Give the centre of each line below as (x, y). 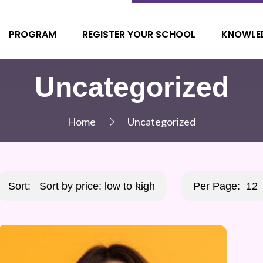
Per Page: (217, 186)
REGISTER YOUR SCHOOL (139, 34)
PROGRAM (32, 34)
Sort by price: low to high (97, 186)
